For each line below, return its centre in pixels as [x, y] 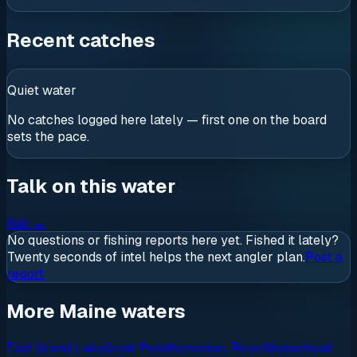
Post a [324, 257]
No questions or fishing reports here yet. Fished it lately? [173, 241]
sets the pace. [48, 136]
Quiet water [42, 90]
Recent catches [81, 40]
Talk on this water [91, 186]
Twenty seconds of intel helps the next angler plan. [156, 257]
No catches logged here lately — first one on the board [167, 120]
